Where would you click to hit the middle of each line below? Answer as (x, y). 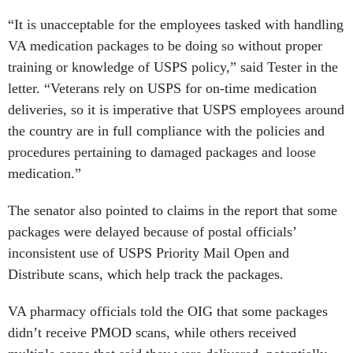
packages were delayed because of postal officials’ (152, 232)
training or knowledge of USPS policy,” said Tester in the (173, 67)
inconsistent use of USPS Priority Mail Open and (149, 253)
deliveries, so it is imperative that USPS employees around (176, 110)
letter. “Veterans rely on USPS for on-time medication (162, 89)
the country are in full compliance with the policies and (166, 131)
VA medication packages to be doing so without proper (165, 46)
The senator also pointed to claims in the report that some (173, 211)
